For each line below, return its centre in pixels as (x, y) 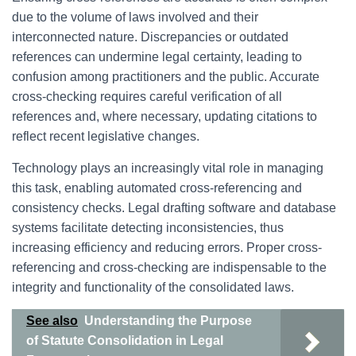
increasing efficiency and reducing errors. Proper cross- (167, 248)
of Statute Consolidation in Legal (125, 341)
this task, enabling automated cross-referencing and (157, 188)
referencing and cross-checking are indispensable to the (169, 267)
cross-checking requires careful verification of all (147, 97)
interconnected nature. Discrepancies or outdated (150, 37)
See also (52, 321)
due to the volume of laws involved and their (135, 17)
